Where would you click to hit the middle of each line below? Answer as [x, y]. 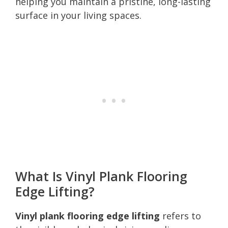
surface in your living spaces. [78, 15]
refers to [180, 216]
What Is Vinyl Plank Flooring [101, 176]
